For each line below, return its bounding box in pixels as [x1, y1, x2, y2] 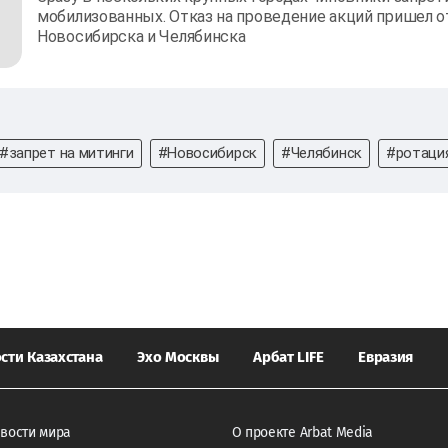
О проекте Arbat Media [231, 423, 374, 441]
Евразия [358, 347, 414, 366]
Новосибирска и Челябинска [37, 26, 246, 46]
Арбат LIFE [253, 347, 324, 366]
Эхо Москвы [137, 347, 219, 366]
